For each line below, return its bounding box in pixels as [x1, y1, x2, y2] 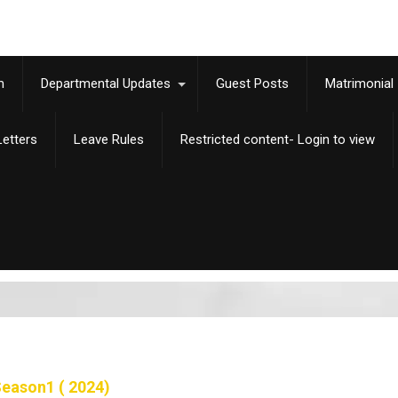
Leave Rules [74, 131, 144, 147]
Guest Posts [216, 76, 289, 92]
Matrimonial [325, 76, 394, 92]
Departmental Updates [41, 76, 171, 92]
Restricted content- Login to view [180, 131, 375, 147]
